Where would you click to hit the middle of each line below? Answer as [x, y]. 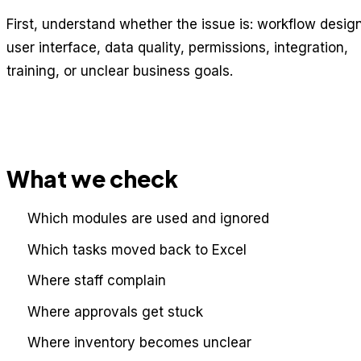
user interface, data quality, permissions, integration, [177, 48]
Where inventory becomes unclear [139, 343]
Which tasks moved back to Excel [137, 249]
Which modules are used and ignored [148, 218]
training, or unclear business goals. [120, 71]
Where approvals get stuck [115, 311]
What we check [92, 178]
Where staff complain [96, 281]
